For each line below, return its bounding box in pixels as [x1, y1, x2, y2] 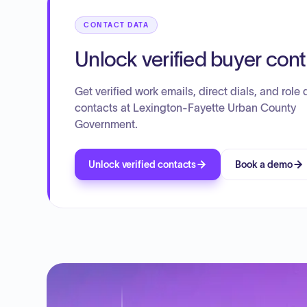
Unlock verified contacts [88, 159, 197, 170]
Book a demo [235, 159, 293, 170]
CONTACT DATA [84, 21, 149, 29]
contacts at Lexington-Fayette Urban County [75, 101, 296, 114]
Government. [75, 118, 138, 130]
